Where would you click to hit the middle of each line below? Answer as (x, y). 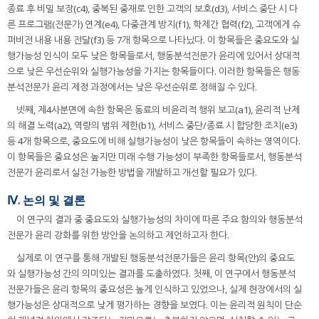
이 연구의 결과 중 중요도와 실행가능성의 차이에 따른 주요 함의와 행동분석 (159, 220)
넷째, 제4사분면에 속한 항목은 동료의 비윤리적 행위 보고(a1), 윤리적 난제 (158, 109)
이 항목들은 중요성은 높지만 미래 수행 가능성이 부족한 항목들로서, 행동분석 (155, 156)
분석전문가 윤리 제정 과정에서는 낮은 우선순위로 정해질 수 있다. (132, 87)
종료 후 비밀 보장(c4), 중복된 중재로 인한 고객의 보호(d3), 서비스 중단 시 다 (152, 8)
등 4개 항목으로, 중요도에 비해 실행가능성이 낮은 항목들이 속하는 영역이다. (154, 141)
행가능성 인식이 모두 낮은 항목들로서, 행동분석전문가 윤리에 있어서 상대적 (153, 55)
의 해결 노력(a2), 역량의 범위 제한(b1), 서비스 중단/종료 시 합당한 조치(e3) (152, 125)
